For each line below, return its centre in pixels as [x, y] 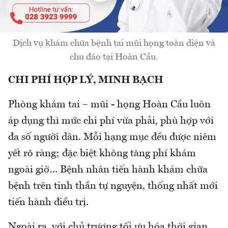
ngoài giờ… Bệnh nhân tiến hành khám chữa [108, 170]
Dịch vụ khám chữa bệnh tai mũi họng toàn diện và [114, 43]
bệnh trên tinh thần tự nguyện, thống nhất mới [113, 186]
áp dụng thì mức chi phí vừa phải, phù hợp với [111, 121]
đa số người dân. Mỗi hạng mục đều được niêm [112, 137]
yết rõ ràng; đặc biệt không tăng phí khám [102, 153]
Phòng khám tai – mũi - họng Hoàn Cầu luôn [109, 105]
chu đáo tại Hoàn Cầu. [114, 57]
